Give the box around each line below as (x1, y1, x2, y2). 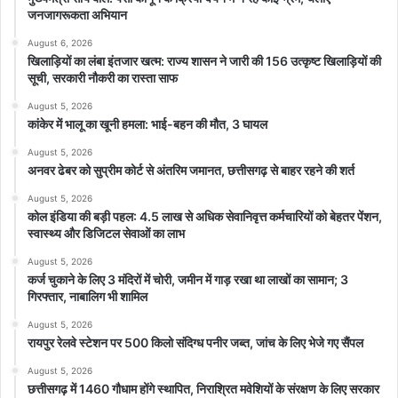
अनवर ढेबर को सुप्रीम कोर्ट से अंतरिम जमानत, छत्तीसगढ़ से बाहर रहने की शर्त (28, 163, 354, 179)
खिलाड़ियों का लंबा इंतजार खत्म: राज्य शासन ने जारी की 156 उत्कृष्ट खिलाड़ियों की (28, 53, 381, 69)
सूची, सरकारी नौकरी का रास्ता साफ (28, 70, 178, 86)
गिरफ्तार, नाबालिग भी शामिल (28, 289, 147, 305)
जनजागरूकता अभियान (28, 7, 127, 23)
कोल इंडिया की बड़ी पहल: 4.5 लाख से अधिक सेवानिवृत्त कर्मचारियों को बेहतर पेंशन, (28, 209, 382, 225)
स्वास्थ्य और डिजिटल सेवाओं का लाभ (28, 226, 185, 242)
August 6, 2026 (28, 37, 92, 49)
